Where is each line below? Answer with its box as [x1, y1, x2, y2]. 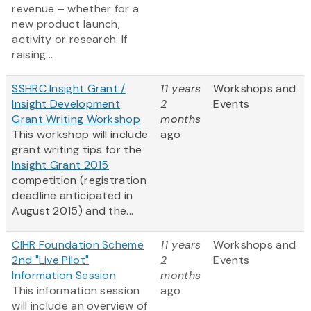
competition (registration [12, 173, 146, 188]
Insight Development [12, 96, 121, 112]
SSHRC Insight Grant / [12, 81, 126, 96]
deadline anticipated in [12, 188, 133, 203]
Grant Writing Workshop [12, 112, 140, 127]
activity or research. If [12, 32, 128, 47]
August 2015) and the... [12, 203, 134, 219]
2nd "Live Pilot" [12, 253, 90, 268]
